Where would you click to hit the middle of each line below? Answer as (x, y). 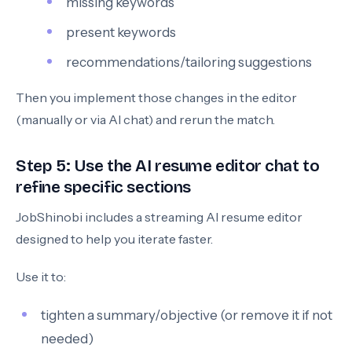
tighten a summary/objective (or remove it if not (187, 315)
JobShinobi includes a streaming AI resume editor (159, 217)
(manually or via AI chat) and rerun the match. (145, 119)
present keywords (121, 32)
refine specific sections (104, 187)
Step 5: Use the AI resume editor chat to (168, 166)
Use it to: (41, 277)
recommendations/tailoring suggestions (189, 62)
